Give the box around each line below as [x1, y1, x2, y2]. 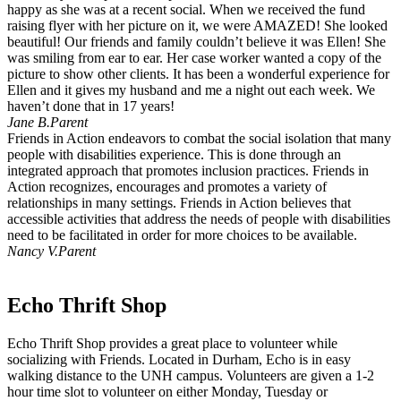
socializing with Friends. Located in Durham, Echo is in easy [7, 352, 351, 368]
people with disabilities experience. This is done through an [7, 147, 341, 163]
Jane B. [7, 115, 50, 131]
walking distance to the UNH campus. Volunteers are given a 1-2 [7, 368, 374, 384]
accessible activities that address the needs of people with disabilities [7, 211, 390, 227]
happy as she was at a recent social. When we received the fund [7, 2, 365, 18]
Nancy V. [7, 243, 58, 260]
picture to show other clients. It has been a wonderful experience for [7, 66, 389, 82]
